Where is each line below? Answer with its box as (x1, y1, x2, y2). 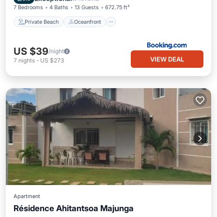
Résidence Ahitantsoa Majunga (14, 203, 134, 213)
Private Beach (25, 18, 59, 25)
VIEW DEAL (150, 55, 184, 63)
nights (18, 57, 35, 64)
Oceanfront (74, 18, 101, 25)
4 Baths (49, 4, 68, 11)
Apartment (14, 193, 40, 200)
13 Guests (75, 4, 99, 11)
